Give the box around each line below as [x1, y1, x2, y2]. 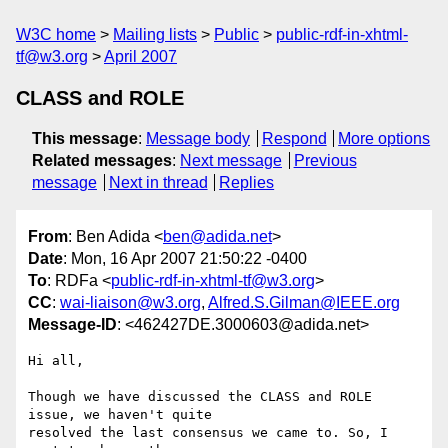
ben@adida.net [163, 228, 272, 246]
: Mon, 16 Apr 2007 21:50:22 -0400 [63, 250, 307, 268]
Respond [261, 130, 327, 147]
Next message [180, 152, 282, 169]
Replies [219, 174, 275, 191]
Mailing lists [113, 26, 197, 43]
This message [32, 130, 138, 147]
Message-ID [28, 316, 117, 334]
